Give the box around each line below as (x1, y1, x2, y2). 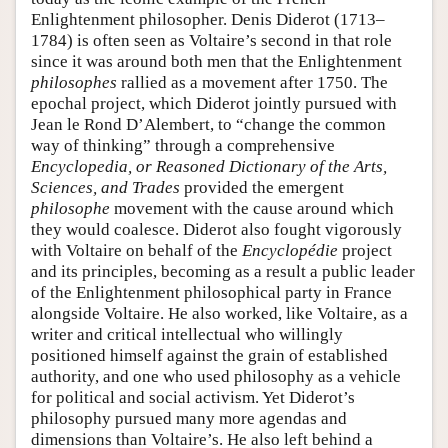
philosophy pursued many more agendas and (31, 408, 347, 428)
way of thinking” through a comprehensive (31, 135, 335, 155)
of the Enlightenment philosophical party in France (31, 282, 392, 302)
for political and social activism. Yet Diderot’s (31, 387, 355, 407)
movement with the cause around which (110, 198, 394, 218)
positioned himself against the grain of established (31, 345, 388, 365)
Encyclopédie (242, 240, 338, 260)
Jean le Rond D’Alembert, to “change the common (31, 114, 386, 134)
